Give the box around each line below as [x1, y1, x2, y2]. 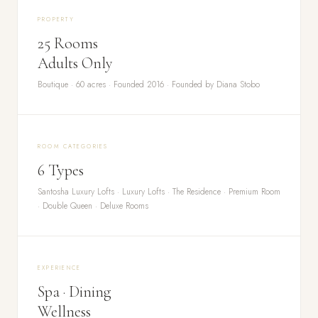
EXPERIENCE [38, 263, 82, 272]
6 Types [38, 160, 84, 180]
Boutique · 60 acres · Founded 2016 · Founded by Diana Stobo [38, 77, 260, 91]
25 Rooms [38, 33, 98, 53]
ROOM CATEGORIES [38, 141, 109, 150]
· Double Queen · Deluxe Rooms [38, 199, 148, 212]
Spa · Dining [38, 282, 111, 301]
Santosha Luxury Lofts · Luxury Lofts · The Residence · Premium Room [38, 185, 280, 198]
